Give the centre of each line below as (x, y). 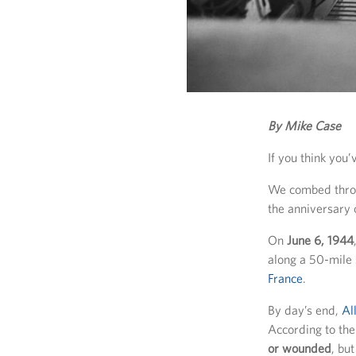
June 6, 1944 (320, 240)
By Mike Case (304, 126)
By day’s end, (305, 310)
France (285, 279)
